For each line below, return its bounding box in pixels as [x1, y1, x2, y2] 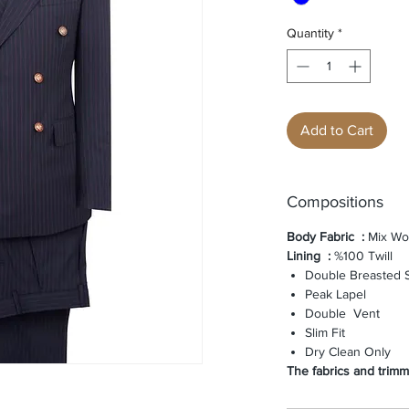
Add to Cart [300, 122, 373, 139]
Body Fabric [287, 229, 354, 245]
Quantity [287, 26, 334, 41]
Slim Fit [305, 325, 345, 341]
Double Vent [305, 306, 380, 321]
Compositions [287, 193, 383, 212]
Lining [287, 248, 320, 264]
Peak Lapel [305, 287, 366, 302]
